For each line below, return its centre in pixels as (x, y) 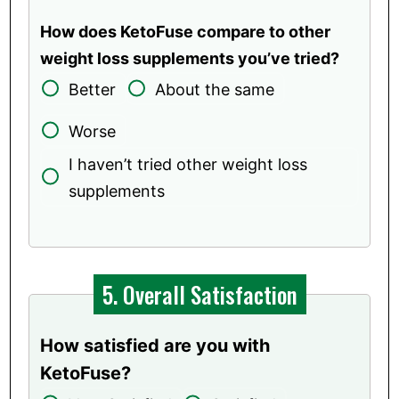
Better (93, 89)
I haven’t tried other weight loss (188, 164)
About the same (215, 89)
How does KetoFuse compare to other (186, 31)
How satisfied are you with (155, 345)
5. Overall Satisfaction (199, 294)
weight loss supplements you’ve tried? (190, 58)
